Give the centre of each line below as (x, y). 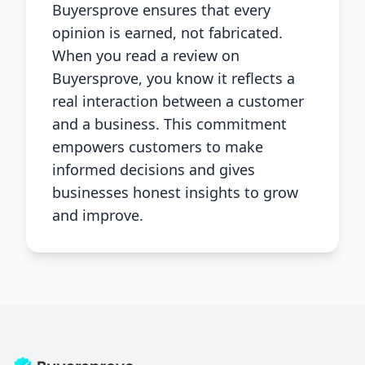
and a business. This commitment (169, 124)
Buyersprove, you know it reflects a (174, 78)
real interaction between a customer (178, 101)
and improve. (98, 215)
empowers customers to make (158, 147)
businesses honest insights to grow (175, 192)
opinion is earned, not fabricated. (167, 33)
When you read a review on (146, 55)
